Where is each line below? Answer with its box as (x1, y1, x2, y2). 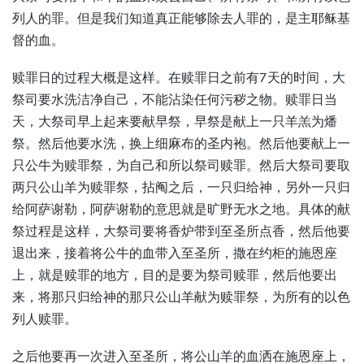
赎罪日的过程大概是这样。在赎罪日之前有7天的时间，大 (12, 68, 345, 87)
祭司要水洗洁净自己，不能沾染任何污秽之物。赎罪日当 (12, 90, 337, 109)
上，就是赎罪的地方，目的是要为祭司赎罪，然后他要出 (12, 266, 337, 284)
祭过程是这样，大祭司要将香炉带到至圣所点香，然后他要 (12, 222, 350, 240)
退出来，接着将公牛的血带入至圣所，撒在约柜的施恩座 (12, 244, 337, 262)
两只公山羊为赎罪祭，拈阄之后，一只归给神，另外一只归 (12, 178, 350, 197)
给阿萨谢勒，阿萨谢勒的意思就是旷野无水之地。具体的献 (12, 200, 350, 219)
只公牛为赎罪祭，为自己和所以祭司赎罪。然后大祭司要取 (12, 156, 350, 175)
